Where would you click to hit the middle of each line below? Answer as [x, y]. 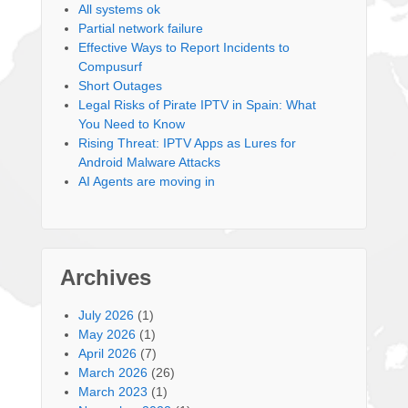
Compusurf [110, 67]
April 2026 [107, 354]
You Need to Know [132, 124]
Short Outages [120, 86]
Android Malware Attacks [149, 163]
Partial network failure [141, 29]
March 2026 [113, 373]
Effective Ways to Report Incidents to [184, 48]
